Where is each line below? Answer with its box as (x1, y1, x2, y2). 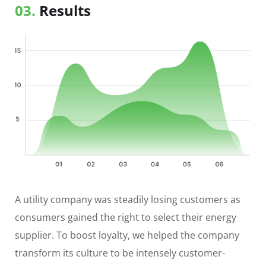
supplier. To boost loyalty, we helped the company (15, 229, 239, 242)
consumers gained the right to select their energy (15, 211, 236, 224)
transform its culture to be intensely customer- (15, 246, 225, 260)
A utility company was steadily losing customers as (15, 193, 240, 207)
